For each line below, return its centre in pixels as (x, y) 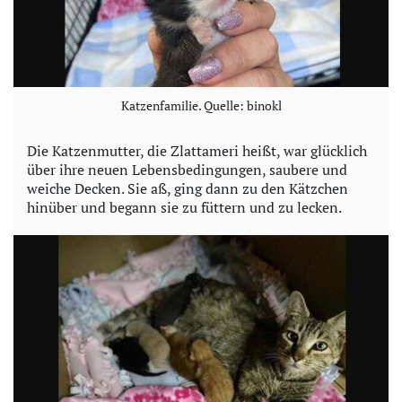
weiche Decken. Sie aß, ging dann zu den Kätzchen (188, 188)
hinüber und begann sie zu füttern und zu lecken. (184, 207)
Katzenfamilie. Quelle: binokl (201, 105)
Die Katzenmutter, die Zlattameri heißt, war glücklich (197, 150)
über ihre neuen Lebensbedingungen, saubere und (187, 169)
